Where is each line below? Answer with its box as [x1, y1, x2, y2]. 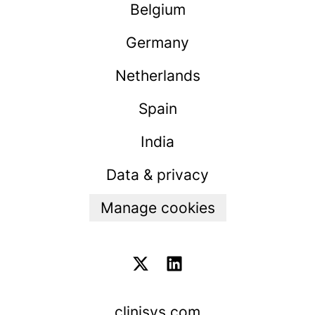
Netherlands [115, 67, 200, 84]
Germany [126, 34, 189, 51]
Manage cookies [100, 199, 215, 217]
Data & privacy [106, 166, 209, 184]
